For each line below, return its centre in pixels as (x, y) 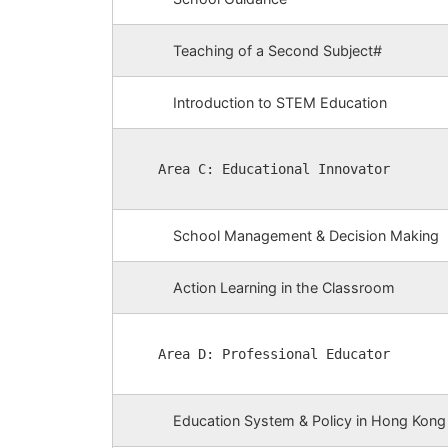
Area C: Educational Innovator (274, 168)
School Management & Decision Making (306, 236)
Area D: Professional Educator (274, 353)
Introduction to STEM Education (280, 103)
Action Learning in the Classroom (284, 288)
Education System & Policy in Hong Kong (309, 421)
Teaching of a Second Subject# (277, 51)
